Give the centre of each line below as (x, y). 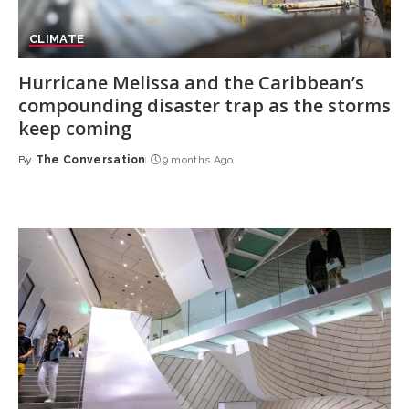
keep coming (75, 129)
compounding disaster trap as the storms (204, 106)
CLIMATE (57, 39)
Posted (40, 168)
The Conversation (90, 160)
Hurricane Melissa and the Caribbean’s (191, 83)
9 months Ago (198, 160)
